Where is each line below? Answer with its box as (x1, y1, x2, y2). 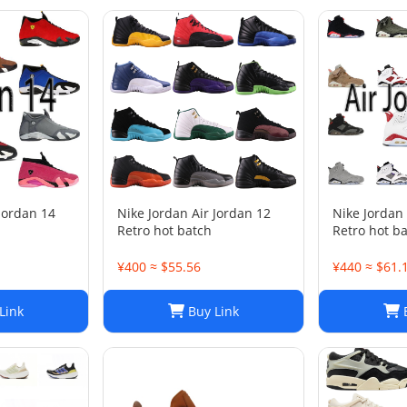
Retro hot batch (117, 222, 212, 239)
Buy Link (184, 303, 239, 320)
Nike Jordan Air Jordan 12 (117, 204, 271, 222)
